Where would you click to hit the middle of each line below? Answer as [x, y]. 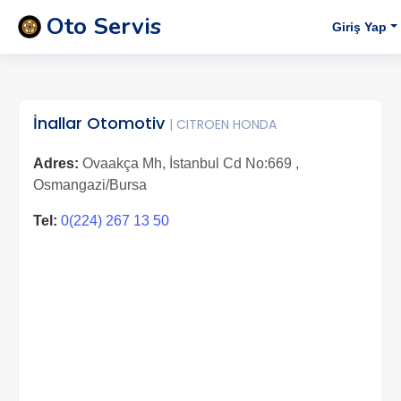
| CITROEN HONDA [223, 124]
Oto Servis [104, 26]
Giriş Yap [360, 26]
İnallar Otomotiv [101, 123]
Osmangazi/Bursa [90, 185]
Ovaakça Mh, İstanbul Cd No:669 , [189, 163]
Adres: [56, 163]
